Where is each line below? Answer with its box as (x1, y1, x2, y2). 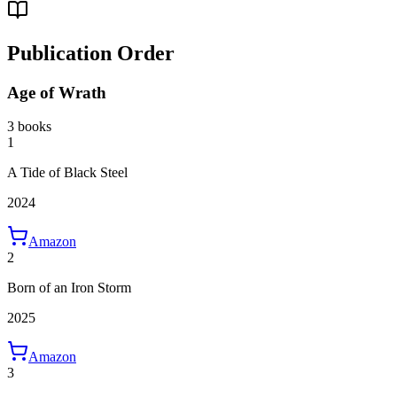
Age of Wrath (7, 82, 106, 102)
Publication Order (7, 41, 175, 65)
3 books (7, 119, 51, 135)
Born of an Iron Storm (7, 280, 131, 296)
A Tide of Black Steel (7, 165, 128, 181)
